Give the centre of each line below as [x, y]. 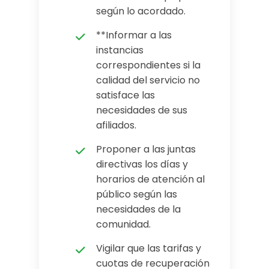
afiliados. [116, 125]
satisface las [125, 95]
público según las [137, 194]
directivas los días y [142, 164]
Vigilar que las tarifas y [149, 248]
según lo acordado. [141, 11]
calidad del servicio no [148, 80]
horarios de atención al [150, 179]
